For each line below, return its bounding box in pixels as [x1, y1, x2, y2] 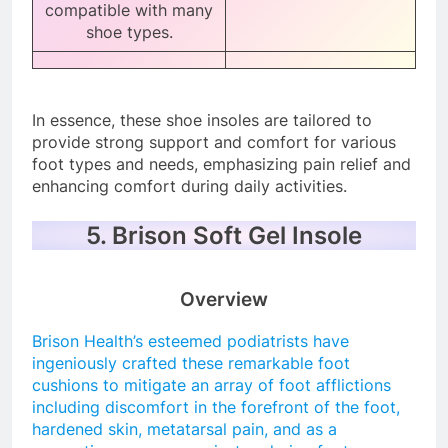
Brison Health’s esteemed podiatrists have [32, 330, 349, 351]
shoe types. [85, 21, 173, 42]
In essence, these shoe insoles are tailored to [32, 109, 372, 130]
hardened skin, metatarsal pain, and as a [32, 418, 337, 439]
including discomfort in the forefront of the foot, [32, 396, 400, 417]
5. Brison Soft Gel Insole [86, 220, 362, 250]
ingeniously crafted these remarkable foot [32, 352, 350, 373]
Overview [180, 288, 268, 312]
